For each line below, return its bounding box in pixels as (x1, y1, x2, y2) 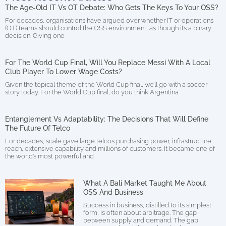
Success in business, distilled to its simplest (83, 201, 211, 209)
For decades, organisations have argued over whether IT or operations (5, 17, 213, 25)
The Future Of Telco (5, 124, 70, 133)
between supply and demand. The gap (83, 216, 198, 224)
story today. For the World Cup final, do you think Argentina (5, 88, 179, 96)
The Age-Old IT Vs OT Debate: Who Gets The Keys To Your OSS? (5, 4, 218, 12)
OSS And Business (83, 188, 143, 197)
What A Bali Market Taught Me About (83, 179, 206, 188)
